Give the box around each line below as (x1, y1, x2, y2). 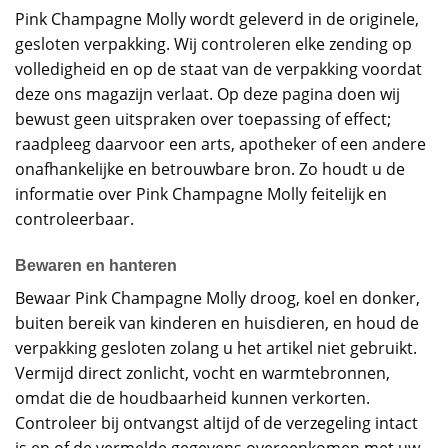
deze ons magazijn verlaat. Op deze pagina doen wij (15, 82, 400, 105)
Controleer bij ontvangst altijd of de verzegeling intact (15, 411, 418, 434)
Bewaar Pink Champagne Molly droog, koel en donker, (15, 286, 420, 309)
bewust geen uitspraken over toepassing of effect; (15, 107, 391, 130)
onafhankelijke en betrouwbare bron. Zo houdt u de (15, 157, 405, 180)
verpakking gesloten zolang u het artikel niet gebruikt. (15, 336, 417, 359)
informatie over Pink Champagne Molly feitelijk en (15, 182, 387, 205)
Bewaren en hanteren (15, 256, 177, 274)
